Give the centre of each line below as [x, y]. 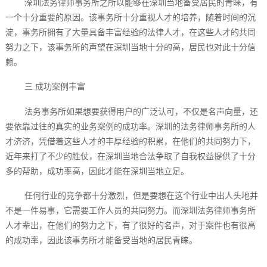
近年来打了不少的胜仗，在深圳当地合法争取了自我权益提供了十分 [130, 156]
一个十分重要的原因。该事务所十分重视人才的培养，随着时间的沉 [130, 17]
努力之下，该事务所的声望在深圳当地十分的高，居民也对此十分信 [130, 47]
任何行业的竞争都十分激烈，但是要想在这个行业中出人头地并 [141, 196]
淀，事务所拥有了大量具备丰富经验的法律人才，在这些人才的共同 [130, 32]
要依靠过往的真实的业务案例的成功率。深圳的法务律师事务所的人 [130, 126]
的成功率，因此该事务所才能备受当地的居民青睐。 [101, 240]
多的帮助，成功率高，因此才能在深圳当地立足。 [97, 171]
